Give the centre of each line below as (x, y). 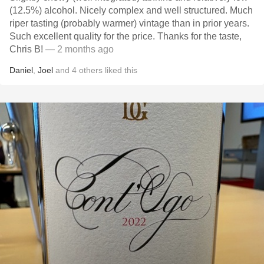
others (91, 70)
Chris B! (26, 49)
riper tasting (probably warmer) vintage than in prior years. (129, 23)
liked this (120, 70)
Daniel (21, 70)
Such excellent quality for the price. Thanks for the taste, (83, 36)
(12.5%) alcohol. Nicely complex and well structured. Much (44, 10)
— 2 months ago (78, 49)
